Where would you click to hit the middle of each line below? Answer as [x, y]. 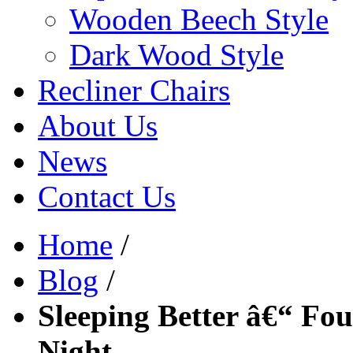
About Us [98, 126]
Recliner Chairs [134, 90]
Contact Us [107, 197]
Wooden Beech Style [199, 19]
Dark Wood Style [176, 55]
